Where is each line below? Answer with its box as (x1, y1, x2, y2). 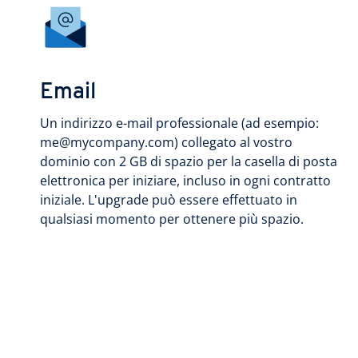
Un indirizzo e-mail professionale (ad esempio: (40, 114, 319, 132)
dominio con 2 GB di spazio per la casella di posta (40, 153, 337, 170)
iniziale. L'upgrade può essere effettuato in (40, 191, 297, 209)
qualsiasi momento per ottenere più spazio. (40, 210, 304, 228)
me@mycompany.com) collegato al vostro (40, 133, 292, 151)
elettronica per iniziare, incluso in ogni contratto (40, 172, 331, 189)
